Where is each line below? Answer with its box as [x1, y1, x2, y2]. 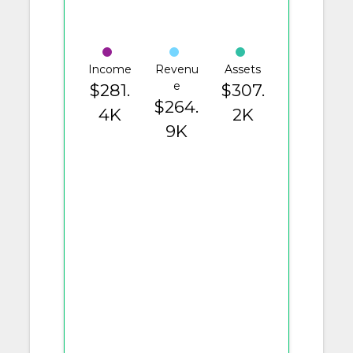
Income [88, 62, 132, 76]
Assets [225, 62, 262, 76]
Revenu [154, 62, 199, 76]
